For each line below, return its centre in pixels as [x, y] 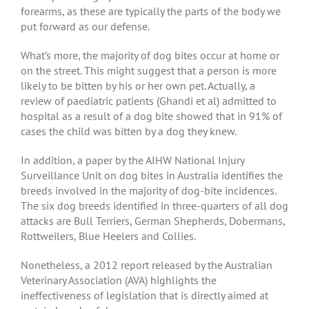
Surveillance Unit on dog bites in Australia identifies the [151, 175]
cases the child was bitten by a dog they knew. [128, 131]
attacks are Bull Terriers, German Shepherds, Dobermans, [152, 220]
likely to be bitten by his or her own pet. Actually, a [138, 85]
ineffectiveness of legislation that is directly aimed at [144, 295]
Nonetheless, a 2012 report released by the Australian [146, 265]
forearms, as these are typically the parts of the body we [150, 11]
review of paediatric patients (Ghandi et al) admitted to [148, 100]
